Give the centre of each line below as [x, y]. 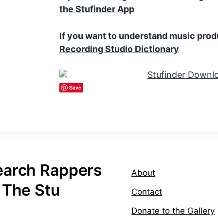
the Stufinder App [97, 9]
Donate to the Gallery [173, 211]
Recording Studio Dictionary [119, 49]
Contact [147, 192]
